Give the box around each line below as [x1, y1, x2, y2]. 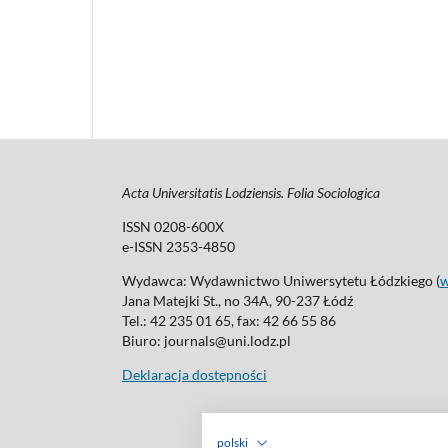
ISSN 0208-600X [122, 217, 224, 235]
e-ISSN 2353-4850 [122, 237, 235, 255]
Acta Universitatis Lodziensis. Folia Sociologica [122, 183, 380, 201]
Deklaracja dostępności [122, 365, 267, 383]
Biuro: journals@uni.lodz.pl [122, 331, 291, 349]
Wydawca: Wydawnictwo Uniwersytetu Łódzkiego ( [122, 271, 440, 289]
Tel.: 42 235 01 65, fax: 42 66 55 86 [122, 311, 336, 329]
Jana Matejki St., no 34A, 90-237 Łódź [122, 291, 353, 309]
